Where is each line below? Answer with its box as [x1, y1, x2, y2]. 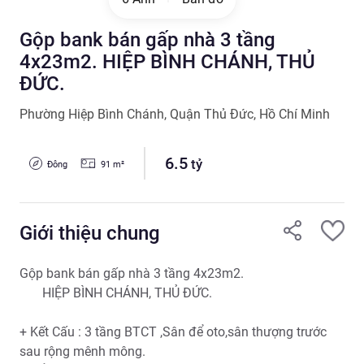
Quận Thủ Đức [170, 106, 253, 122]
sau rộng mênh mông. [19, 344, 145, 359]
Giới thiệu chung [19, 222, 160, 245]
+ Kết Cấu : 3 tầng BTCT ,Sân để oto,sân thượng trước [19, 324, 327, 340]
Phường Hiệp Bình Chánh [19, 106, 164, 122]
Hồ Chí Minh [259, 106, 330, 122]
